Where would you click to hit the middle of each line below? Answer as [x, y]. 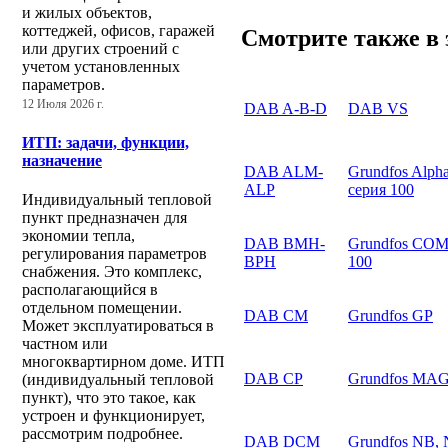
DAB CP [273, 378]
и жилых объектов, [87, 13]
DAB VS [378, 108]
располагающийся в [90, 289]
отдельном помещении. [102, 307]
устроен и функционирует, [113, 415]
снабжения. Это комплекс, [112, 271]
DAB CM [276, 315]
